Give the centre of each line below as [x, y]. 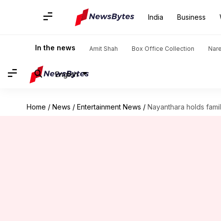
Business [191, 17]
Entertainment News [109, 107]
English [67, 74]
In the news [55, 48]
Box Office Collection [163, 49]
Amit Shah [104, 49]
